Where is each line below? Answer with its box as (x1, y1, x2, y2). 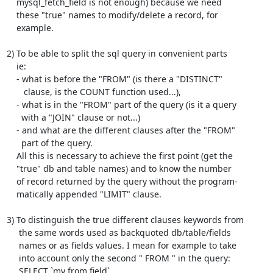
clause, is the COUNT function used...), (6, 86, 24, 97)
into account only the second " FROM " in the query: (6, 252, 19, 264)
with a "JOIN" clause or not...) (6, 112, 21, 123)
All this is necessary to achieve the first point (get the (6, 150, 16, 161)
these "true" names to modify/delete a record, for (6, 9, 16, 21)
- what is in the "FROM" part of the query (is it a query (6, 99, 16, 110)
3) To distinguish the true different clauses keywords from (6, 214, 244, 225)
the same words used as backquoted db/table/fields (6, 227, 19, 238)
